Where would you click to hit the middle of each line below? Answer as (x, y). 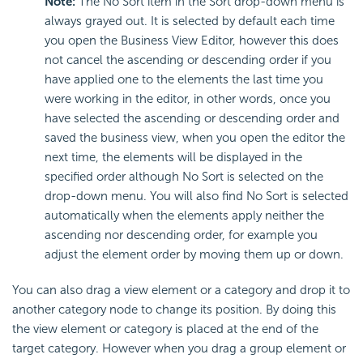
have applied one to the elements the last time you (184, 80)
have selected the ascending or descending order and (192, 119)
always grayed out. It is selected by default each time (190, 21)
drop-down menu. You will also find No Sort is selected (196, 196)
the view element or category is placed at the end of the (165, 329)
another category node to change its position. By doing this (174, 310)
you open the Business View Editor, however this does (192, 41)
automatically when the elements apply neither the (184, 216)
